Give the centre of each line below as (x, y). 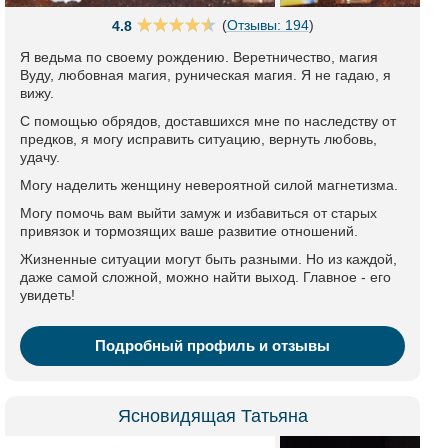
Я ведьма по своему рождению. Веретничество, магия (199, 57)
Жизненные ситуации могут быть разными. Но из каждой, (208, 259)
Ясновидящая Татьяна (212, 416)
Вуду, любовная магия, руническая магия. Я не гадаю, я (205, 75)
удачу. (40, 157)
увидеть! (47, 295)
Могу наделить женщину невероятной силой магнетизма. (209, 185)
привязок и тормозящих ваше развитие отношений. (189, 231)
